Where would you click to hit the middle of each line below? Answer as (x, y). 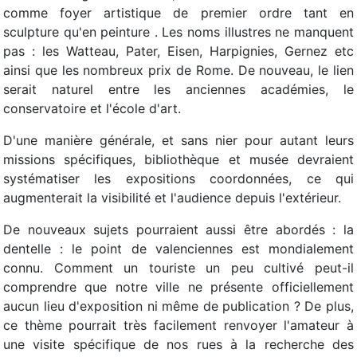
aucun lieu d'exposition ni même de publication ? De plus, (178, 306)
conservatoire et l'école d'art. (92, 108)
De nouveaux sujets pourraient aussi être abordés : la (178, 229)
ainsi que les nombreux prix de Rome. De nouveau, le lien (178, 70)
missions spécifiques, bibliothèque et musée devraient (178, 159)
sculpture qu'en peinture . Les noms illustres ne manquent (178, 32)
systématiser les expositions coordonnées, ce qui (178, 178)
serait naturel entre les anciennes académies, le (178, 89)
